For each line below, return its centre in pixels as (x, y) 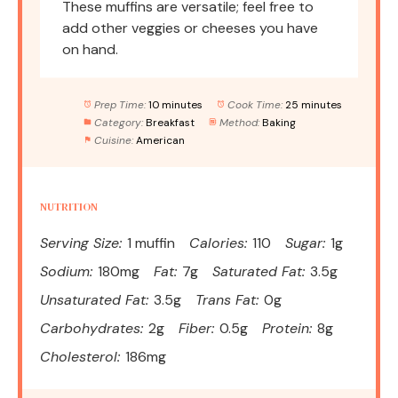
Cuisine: (113, 140)
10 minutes (175, 104)
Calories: (218, 243)
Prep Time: (119, 104)
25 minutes (313, 104)
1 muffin (151, 243)
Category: (118, 122)
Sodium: (66, 271)
